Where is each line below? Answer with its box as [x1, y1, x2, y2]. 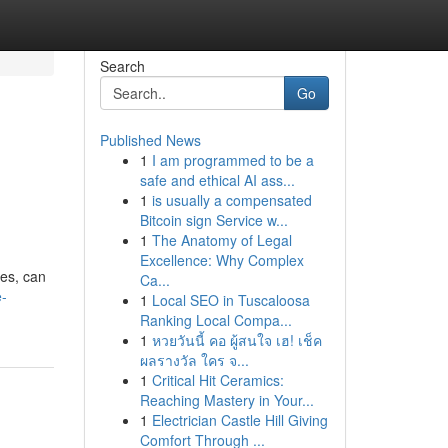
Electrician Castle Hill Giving [151, 410, 328, 430]
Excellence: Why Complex [139, 250, 304, 270]
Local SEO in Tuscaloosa [151, 290, 310, 310]
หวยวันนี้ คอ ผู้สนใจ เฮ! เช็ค [151, 330, 322, 350]
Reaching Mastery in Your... [139, 390, 314, 410]
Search [99, 56, 145, 76]
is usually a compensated [151, 190, 312, 210]
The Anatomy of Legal [151, 230, 292, 250]
